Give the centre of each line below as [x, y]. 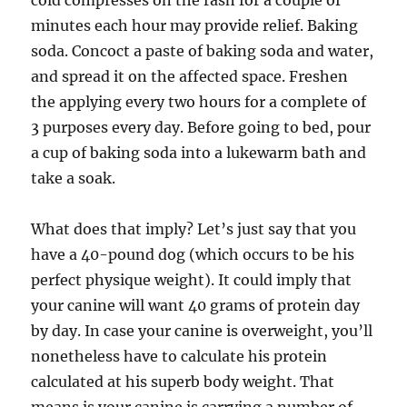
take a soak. [74, 178]
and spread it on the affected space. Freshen [190, 76]
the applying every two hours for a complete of [199, 102]
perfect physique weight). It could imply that [192, 280]
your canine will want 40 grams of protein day [196, 305]
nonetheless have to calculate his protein [179, 356]
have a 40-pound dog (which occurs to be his [193, 254]
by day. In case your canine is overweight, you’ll [202, 331]
